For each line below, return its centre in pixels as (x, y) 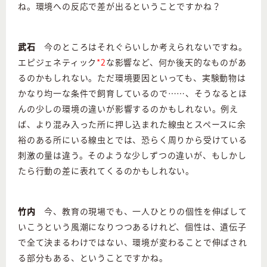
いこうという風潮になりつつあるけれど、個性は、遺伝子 (132, 227)
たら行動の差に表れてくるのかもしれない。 (106, 171)
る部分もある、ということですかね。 (93, 258)
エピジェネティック (58, 62)
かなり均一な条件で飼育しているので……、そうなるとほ (133, 93)
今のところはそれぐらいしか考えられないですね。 (141, 47)
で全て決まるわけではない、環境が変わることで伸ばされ (133, 242)
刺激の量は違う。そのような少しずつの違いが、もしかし (132, 155)
